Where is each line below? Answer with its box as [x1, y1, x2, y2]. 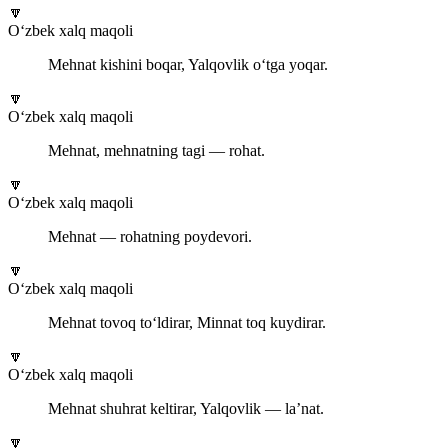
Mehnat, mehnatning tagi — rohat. [48, 142, 265, 160]
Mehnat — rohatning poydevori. [48, 228, 252, 246]
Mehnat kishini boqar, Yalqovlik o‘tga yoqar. [48, 56, 328, 74]
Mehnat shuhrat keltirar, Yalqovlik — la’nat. [48, 400, 324, 418]
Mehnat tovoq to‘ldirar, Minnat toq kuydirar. [48, 314, 326, 332]
